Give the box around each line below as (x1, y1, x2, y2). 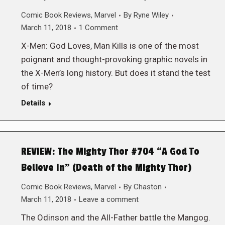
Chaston (133, 182, 162, 191)
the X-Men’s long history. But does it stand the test (21, 68, 210, 78)
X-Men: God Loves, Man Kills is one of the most (21, 41, 199, 51)
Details (21, 98, 45, 107)
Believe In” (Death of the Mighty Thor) (21, 162, 191, 174)
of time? (21, 81, 53, 91)
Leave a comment (78, 195, 139, 204)
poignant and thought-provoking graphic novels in (21, 54, 207, 64)
